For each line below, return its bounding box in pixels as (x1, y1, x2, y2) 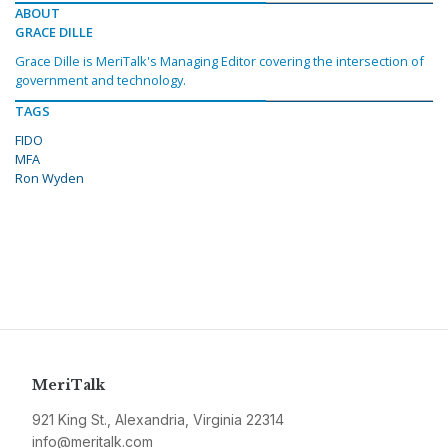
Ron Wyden (15, 169, 84, 188)
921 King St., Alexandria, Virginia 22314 (32, 411, 284, 429)
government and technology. (15, 71, 186, 90)
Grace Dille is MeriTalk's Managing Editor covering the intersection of (15, 52, 424, 71)
